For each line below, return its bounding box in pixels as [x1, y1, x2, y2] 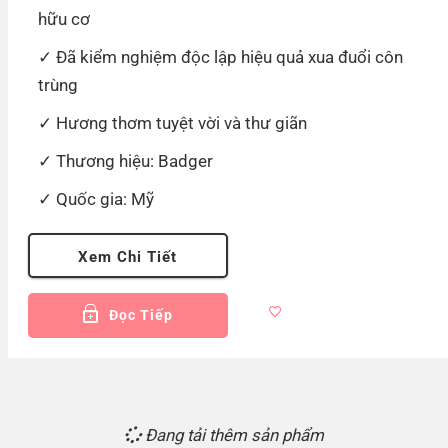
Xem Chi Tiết [78, 247, 177, 266]
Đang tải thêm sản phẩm [145, 425, 324, 446]
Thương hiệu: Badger [55, 150, 213, 171]
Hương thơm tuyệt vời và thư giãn [55, 112, 307, 133]
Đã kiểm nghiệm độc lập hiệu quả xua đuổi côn [55, 46, 403, 67]
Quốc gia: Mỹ [55, 188, 154, 209]
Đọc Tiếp [108, 306, 173, 323]
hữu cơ [37, 8, 90, 29]
